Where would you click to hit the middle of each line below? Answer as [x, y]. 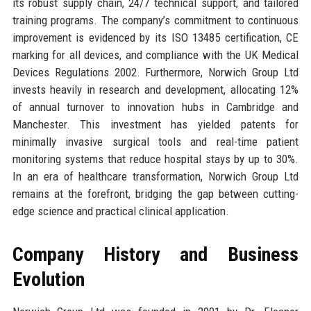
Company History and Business [155, 254]
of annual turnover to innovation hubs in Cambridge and [155, 107]
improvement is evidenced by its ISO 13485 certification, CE [155, 37]
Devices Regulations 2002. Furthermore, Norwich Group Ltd [155, 72]
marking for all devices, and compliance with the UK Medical [155, 54]
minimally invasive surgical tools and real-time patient [155, 141]
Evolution [48, 279]
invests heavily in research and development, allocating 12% [155, 89]
